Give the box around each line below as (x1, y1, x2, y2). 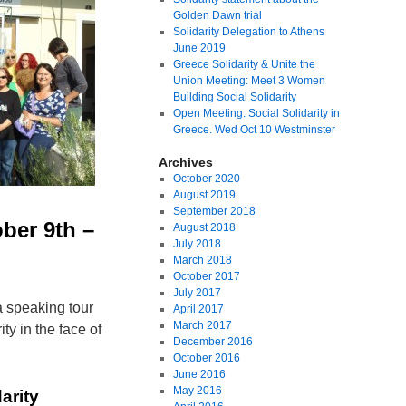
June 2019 (172, 42, 226, 54)
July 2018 (172, 237, 221, 250)
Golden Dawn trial (172, 9, 262, 22)
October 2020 (172, 172, 240, 185)
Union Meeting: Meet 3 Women (172, 74, 325, 87)
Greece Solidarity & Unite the (172, 58, 315, 71)
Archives (159, 155, 214, 169)
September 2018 (172, 205, 256, 217)
